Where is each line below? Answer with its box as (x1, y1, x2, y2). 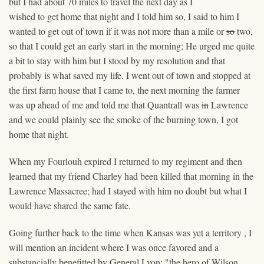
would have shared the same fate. (9, 199, 131, 212)
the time (91, 226, 121, 239)
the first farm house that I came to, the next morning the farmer (9, 83, 240, 96)
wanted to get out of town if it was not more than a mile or (9, 24, 226, 37)
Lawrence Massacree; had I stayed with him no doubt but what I (9, 184, 247, 197)
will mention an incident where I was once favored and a (9, 240, 219, 253)
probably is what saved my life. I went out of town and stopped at (9, 68, 250, 81)
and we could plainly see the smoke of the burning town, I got (9, 113, 238, 126)
